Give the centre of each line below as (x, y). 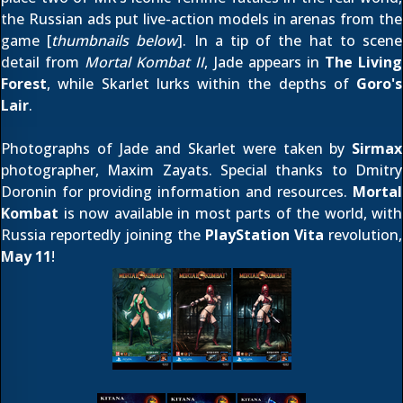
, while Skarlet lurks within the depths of (201, 84)
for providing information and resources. (205, 192)
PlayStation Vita (264, 235)
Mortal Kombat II (145, 62)
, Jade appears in (264, 62)
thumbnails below (115, 40)
